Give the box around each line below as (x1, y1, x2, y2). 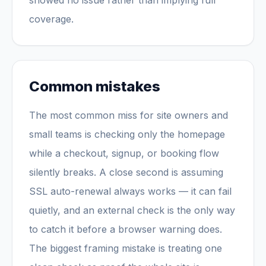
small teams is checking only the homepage (29, 128, 225, 140)
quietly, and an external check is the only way (29, 204, 235, 216)
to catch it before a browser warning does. (29, 223, 222, 235)
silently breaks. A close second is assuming (29, 166, 223, 178)
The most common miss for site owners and (29, 109, 228, 121)
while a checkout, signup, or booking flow (29, 147, 219, 159)
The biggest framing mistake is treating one (29, 242, 222, 254)
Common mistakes (29, 78, 160, 95)
